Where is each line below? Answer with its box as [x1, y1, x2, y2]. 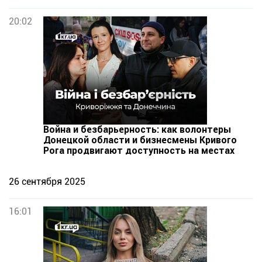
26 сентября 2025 [9, 176, 85, 187]
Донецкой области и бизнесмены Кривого [43, 135, 237, 146]
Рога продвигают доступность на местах [43, 145, 235, 156]
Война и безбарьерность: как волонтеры [43, 124, 231, 135]
